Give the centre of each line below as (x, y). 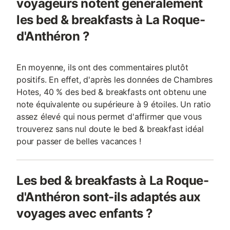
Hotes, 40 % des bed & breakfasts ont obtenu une (111, 92)
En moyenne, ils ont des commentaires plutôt (102, 67)
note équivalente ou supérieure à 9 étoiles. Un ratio (114, 104)
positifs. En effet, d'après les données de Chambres (115, 80)
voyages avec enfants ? (85, 213)
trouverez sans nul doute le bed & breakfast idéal (110, 129)
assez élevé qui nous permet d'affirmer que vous (109, 117)
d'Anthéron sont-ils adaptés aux (109, 197)
